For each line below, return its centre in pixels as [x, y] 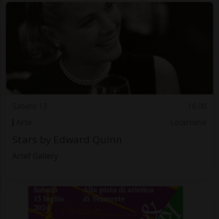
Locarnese [189, 122]
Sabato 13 [30, 107]
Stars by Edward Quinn [67, 140]
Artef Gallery [35, 156]
